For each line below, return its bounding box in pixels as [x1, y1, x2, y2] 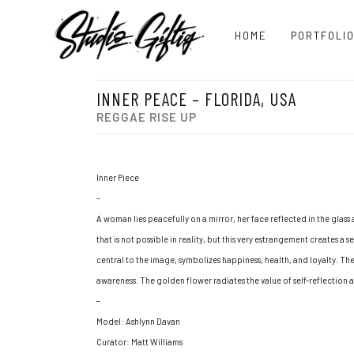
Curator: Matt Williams [96, 337, 183, 347]
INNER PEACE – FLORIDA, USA [96, 88, 296, 110]
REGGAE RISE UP [96, 110, 197, 124]
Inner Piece [96, 172, 139, 183]
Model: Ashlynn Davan [96, 316, 180, 326]
